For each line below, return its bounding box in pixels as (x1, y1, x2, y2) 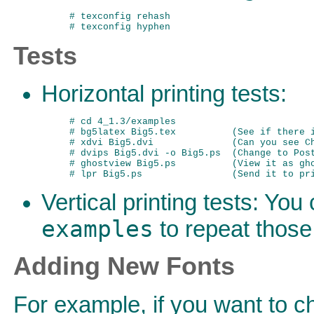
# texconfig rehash (69, 11, 170, 22)
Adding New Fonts (13, 252, 235, 281)
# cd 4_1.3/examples (69, 116, 176, 128)
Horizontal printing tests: (41, 81, 287, 107)
